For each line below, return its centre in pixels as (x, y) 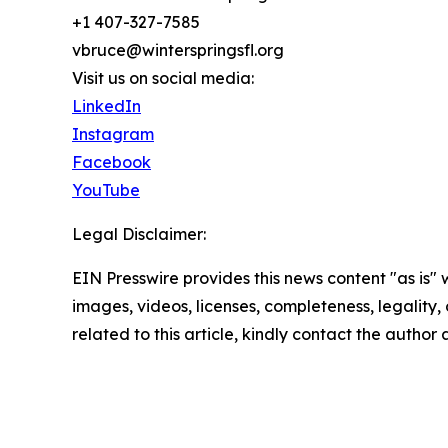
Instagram (113, 134)
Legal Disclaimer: (139, 234)
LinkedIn (106, 106)
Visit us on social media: (163, 78)
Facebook (111, 162)
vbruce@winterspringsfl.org (178, 50)
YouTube (106, 190)
